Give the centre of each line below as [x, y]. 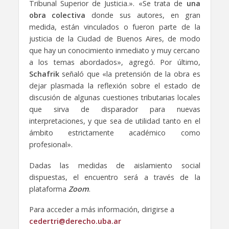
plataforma [49, 189]
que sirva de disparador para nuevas [114, 109]
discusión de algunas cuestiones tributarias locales [114, 97]
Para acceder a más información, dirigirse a [101, 210]
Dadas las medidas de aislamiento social [114, 165]
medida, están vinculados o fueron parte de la [114, 27]
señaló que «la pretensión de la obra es [130, 74]
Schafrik [44, 74]
